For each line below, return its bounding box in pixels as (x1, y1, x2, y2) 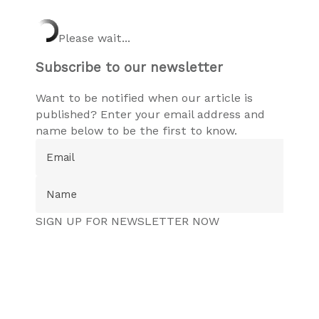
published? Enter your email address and (36, 107, 265, 121)
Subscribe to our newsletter (36, 59, 223, 75)
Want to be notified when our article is (36, 90, 253, 105)
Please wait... (58, 31, 130, 46)
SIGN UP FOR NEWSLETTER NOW (36, 214, 219, 228)
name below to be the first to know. (36, 123, 237, 137)
